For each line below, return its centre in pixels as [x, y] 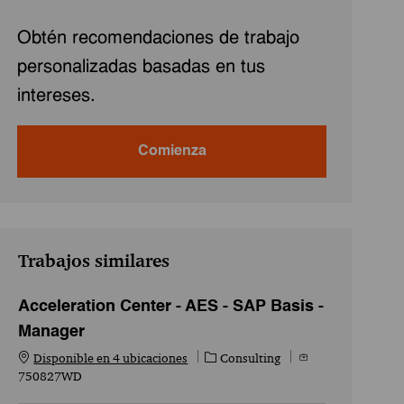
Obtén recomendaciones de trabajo [159, 38]
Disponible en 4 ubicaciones [111, 358]
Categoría [231, 357]
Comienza [172, 151]
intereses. [57, 96]
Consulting [251, 358]
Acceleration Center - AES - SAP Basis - [171, 306]
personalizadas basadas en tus [142, 67]
